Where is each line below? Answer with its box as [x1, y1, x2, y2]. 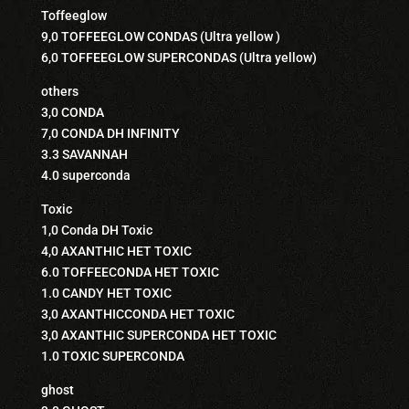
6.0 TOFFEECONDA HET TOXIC [40, 265, 219, 279]
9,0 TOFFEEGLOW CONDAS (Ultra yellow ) [40, 29, 280, 44]
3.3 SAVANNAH [40, 147, 128, 162]
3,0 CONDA [40, 105, 104, 120]
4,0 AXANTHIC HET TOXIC [40, 244, 192, 258]
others [40, 84, 79, 99]
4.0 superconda [40, 168, 131, 183]
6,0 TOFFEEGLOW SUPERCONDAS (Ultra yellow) [40, 50, 317, 65]
